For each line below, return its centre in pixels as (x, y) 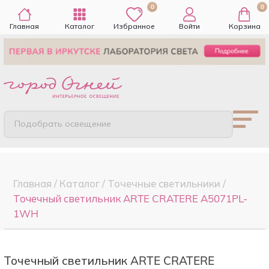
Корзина (244, 26)
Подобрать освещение (63, 124)
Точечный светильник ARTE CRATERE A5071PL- (130, 198)
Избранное (134, 26)
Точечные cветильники (164, 183)
